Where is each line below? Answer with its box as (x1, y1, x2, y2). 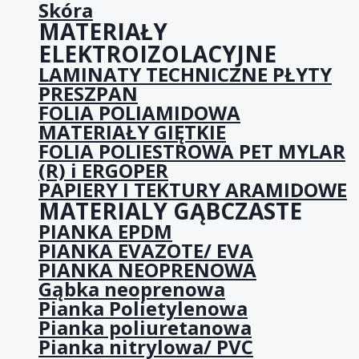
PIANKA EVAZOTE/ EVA (38, 236, 253, 264)
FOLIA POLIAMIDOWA (38, 99, 240, 126)
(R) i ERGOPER (38, 156, 168, 184)
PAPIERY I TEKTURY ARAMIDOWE (38, 175, 347, 203)
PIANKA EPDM (38, 217, 172, 244)
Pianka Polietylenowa (38, 294, 248, 321)
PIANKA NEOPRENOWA (38, 256, 256, 283)
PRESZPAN (38, 79, 138, 107)
